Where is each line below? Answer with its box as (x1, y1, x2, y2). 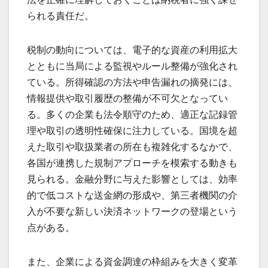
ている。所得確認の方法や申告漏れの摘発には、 (27, 77, 237, 88)
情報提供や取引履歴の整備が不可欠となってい (27, 93, 228, 104)
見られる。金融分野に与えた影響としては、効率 (27, 174, 237, 185)
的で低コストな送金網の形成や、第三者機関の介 (27, 190, 237, 201)
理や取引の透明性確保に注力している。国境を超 (27, 126, 237, 136)
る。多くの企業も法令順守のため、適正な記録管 (27, 109, 237, 120)
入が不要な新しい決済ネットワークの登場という (27, 206, 237, 217)
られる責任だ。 (27, 11, 94, 22)
